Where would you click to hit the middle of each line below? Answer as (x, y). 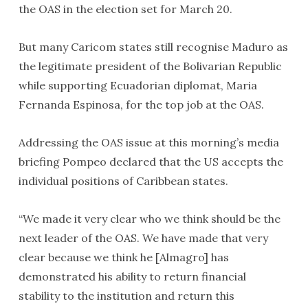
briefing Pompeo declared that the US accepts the (151, 162)
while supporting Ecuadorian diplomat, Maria (137, 85)
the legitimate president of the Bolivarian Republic (150, 66)
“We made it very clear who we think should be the (149, 219)
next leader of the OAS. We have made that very (143, 238)
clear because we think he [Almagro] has (123, 257)
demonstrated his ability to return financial (132, 276)
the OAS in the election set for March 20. (125, 9)
